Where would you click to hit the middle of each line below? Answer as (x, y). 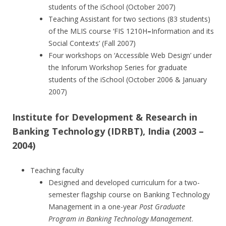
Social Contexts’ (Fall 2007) (92, 43)
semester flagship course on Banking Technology (129, 194)
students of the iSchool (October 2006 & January (128, 79)
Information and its (183, 31)
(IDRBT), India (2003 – (156, 131)
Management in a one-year (94, 207)
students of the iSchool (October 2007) (112, 7)
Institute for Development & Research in (105, 117)
